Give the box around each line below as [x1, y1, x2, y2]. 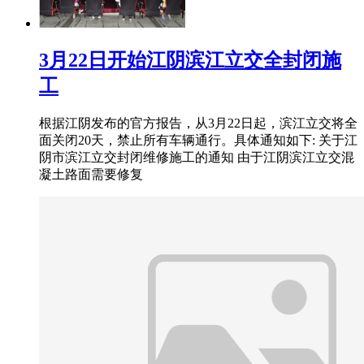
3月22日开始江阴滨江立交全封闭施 [39, 49, 341, 71]
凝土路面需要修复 [39, 167, 143, 181]
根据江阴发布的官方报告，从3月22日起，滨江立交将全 [39, 115, 357, 130]
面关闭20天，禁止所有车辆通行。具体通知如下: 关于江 [39, 132, 357, 147]
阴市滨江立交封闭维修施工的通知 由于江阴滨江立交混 [39, 149, 354, 164]
